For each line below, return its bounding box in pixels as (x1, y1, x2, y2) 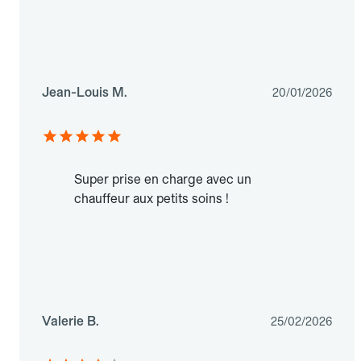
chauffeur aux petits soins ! (74, 191, 229, 207)
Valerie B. (42, 313, 99, 330)
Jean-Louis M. (42, 85, 127, 101)
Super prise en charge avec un (74, 172, 251, 188)
